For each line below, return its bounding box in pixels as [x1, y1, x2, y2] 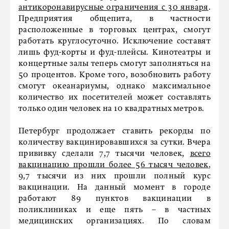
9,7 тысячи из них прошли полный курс [18, 172, 211, 180]
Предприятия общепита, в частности [18, 15, 211, 23]
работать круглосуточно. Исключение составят [18, 37, 211, 45]
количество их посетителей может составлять [18, 94, 211, 102]
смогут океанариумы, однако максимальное [18, 82, 211, 90]
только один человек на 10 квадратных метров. [18, 105, 206, 113]
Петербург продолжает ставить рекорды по [18, 127, 211, 135]
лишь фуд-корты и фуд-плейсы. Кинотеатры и [18, 49, 211, 57]
